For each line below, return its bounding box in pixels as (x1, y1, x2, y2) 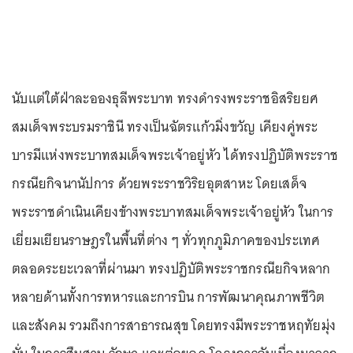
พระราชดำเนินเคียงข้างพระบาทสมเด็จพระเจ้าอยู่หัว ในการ (12, 200, 333, 225)
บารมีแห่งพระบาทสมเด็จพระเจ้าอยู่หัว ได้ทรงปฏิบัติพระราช (12, 143, 338, 168)
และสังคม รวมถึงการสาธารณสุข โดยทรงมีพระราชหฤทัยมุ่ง (12, 314, 336, 338)
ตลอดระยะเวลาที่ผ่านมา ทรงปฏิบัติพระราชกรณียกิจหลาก (12, 257, 331, 281)
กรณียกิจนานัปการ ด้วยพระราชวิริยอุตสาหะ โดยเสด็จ (12, 172, 307, 196)
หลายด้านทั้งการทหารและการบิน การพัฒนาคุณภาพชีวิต (12, 285, 325, 310)
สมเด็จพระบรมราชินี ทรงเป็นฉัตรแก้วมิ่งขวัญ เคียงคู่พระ (12, 115, 318, 139)
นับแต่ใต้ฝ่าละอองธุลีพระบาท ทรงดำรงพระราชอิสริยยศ (12, 87, 318, 111)
